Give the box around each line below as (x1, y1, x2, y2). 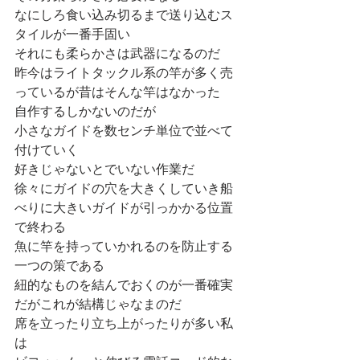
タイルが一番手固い (14, 27, 130, 43)
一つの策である (14, 259, 104, 275)
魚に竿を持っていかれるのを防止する (14, 239, 233, 256)
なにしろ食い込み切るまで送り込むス (14, 8, 233, 24)
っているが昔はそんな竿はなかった (14, 85, 220, 101)
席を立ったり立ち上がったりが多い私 (14, 317, 233, 333)
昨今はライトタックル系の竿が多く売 (14, 66, 233, 82)
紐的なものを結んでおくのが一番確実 (14, 278, 233, 294)
